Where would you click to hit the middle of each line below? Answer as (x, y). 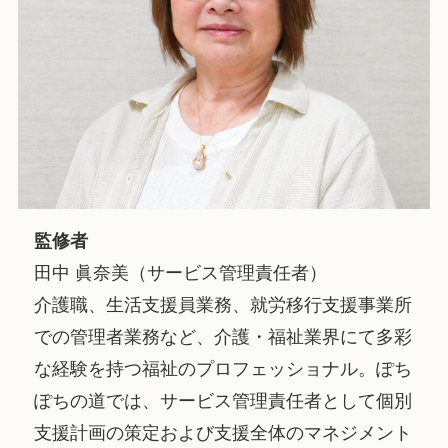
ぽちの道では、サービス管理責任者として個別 (223, 401)
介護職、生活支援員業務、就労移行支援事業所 (223, 305)
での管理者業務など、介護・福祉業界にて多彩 (223, 337)
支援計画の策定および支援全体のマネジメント (223, 433)
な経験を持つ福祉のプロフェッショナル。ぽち (223, 369)
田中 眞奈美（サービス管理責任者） (181, 273)
